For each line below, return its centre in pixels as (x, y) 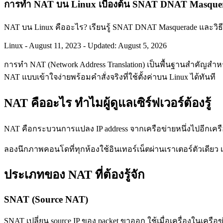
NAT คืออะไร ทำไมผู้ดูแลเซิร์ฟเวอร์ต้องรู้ (108, 103)
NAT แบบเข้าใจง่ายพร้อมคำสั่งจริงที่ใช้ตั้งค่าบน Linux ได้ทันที (110, 77)
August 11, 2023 (55, 45)
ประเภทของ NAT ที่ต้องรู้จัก (74, 175)
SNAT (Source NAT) (46, 200)
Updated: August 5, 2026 (127, 45)
